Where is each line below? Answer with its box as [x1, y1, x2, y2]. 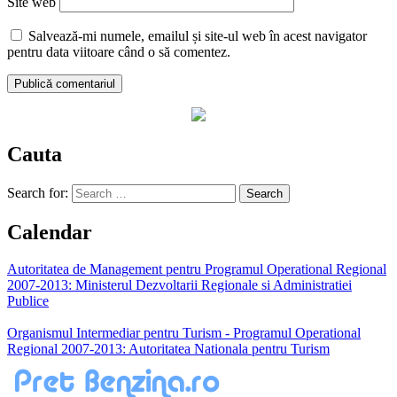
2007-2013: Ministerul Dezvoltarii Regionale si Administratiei [7, 277, 352, 293]
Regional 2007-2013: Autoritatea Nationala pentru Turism [7, 341, 330, 357]
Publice [7, 293, 49, 309]
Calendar [7, 220, 92, 244]
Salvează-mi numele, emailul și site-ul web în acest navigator [28, 27, 367, 43]
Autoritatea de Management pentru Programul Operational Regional [7, 261, 386, 277]
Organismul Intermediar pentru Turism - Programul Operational [7, 325, 361, 341]
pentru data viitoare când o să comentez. [7, 43, 230, 59]
